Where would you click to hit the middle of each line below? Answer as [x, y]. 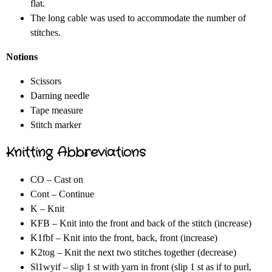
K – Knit [47, 209]
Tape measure [57, 110]
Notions [22, 57]
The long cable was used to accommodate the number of [138, 18]
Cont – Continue [62, 194]
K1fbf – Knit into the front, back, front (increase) [124, 238]
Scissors [46, 81]
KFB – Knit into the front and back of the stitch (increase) [141, 223]
